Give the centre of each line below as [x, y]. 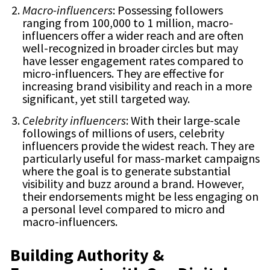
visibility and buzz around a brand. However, [133, 184]
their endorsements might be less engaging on [140, 196]
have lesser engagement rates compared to [133, 61]
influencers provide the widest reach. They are [138, 146]
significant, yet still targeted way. [106, 99]
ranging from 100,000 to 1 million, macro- [128, 23]
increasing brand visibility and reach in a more [137, 86]
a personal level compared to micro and [124, 209]
